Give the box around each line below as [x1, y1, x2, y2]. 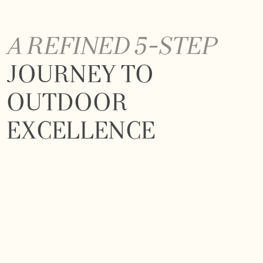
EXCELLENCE [6, 120, 156, 144]
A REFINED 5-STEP [6, 36, 217, 60]
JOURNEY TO [6, 64, 154, 88]
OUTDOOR [6, 92, 128, 116]
